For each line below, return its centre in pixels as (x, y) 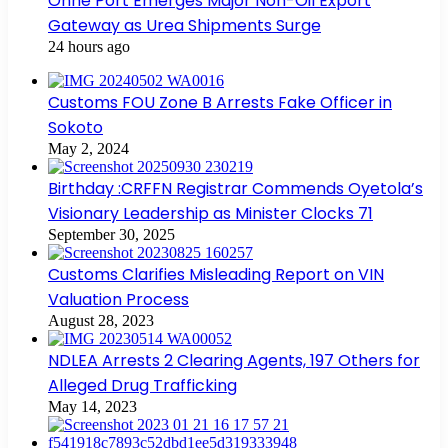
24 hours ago (89, 46)
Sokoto (75, 127)
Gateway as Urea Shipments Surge (184, 25)
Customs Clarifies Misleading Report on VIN (216, 274)
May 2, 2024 (88, 148)
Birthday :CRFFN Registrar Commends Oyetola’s (235, 188)
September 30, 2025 (111, 234)
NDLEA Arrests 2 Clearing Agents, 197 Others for (234, 360)
